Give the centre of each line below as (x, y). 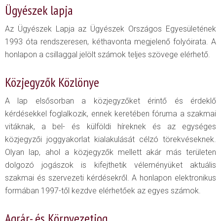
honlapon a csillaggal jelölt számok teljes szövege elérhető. (108, 54)
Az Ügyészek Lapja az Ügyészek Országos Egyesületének (110, 29)
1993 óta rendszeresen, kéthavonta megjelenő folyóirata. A (110, 41)
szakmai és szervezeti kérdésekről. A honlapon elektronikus (110, 178)
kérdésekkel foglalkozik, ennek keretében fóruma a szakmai (110, 113)
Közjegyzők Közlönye (54, 82)
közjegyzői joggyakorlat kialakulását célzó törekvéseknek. (110, 139)
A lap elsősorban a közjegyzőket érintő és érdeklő (110, 101)
